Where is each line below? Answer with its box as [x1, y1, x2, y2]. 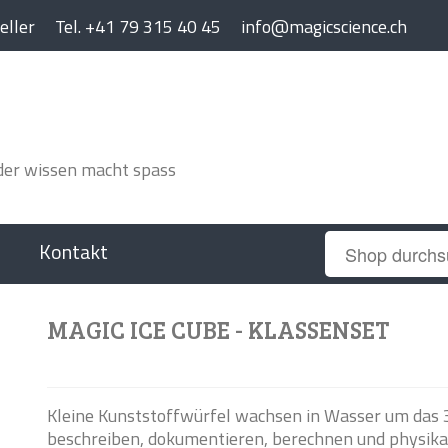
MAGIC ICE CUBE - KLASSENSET [47, 313, 389, 346]
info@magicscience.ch [241, 13, 407, 40]
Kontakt [39, 236, 108, 267]
